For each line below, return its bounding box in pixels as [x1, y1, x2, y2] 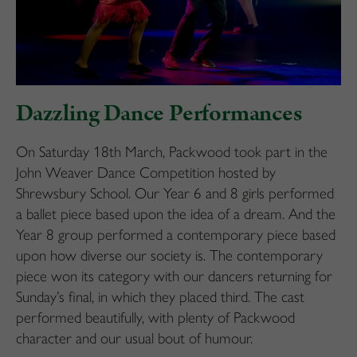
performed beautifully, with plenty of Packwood [16, 308, 295, 327]
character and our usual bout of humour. [16, 328, 253, 347]
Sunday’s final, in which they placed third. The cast [16, 287, 304, 306]
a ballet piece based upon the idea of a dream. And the [16, 204, 335, 223]
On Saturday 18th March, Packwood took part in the [16, 142, 328, 161]
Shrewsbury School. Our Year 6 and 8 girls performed [16, 183, 334, 202]
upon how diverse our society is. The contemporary [16, 245, 323, 265]
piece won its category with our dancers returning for [16, 266, 332, 285]
